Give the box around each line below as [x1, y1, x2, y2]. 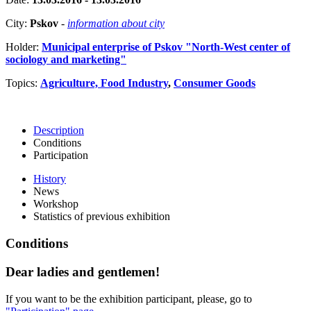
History [33, 173, 66, 185]
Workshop [33, 198, 78, 210]
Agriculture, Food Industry [40, 77, 168, 90]
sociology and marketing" [6, 53, 126, 66]
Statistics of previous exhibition [33, 210, 170, 223]
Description [33, 124, 84, 137]
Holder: [6, 41, 42, 53]
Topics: [6, 77, 40, 90]
